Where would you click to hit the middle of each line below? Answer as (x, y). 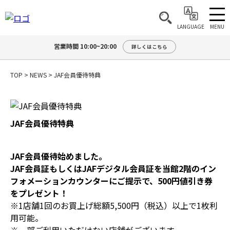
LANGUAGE (191, 26)
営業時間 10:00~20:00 (88, 46)
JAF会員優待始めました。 (59, 156)
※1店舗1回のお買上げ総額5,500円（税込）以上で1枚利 (114, 205)
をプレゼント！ (39, 193)
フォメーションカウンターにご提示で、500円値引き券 (111, 181)
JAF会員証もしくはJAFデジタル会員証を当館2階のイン (113, 168)
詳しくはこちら (149, 47)
